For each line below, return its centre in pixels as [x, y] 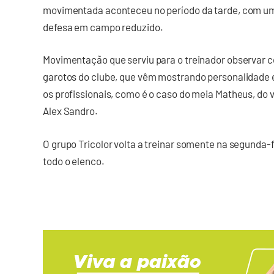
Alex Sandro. [70, 111]
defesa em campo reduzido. [103, 27]
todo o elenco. [74, 161]
